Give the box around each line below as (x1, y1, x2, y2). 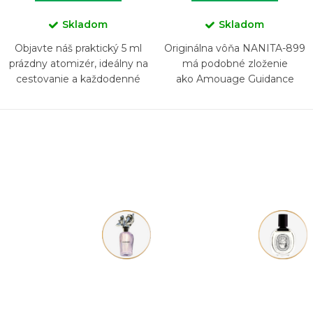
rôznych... (55, 118, 101, 131)
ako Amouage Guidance (175, 72, 294, 85)
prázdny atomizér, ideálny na (8, 57, 148, 70)
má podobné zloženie (182, 57, 288, 70)
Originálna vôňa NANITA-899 (164, 41, 305, 54)
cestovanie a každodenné (16, 72, 140, 85)
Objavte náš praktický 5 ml (15, 41, 142, 54)
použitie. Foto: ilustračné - (16, 87, 140, 101)
